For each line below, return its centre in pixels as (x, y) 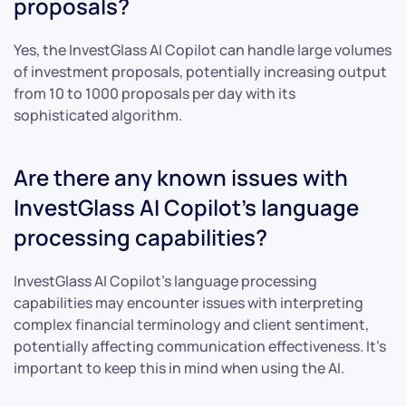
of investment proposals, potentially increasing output (200, 71)
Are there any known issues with (181, 177)
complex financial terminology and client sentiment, (191, 324)
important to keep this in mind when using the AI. (179, 367)
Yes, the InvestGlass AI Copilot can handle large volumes (203, 49)
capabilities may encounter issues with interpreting (188, 302)
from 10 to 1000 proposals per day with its (155, 93)
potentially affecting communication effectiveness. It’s (200, 346)
